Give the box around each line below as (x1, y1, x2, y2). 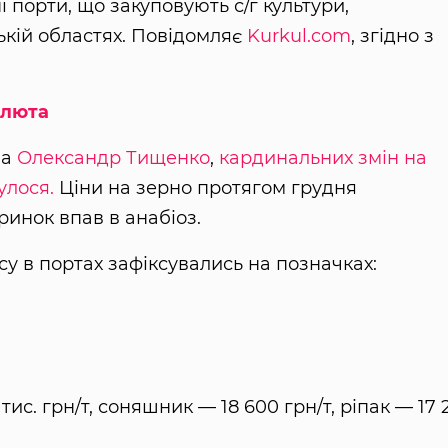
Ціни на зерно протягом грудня (53, 176, 357, 199)
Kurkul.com (246, 24, 351, 47)
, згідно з (350, 24, 434, 47)
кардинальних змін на (218, 146, 427, 169)
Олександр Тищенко (16, 146, 210, 169)
